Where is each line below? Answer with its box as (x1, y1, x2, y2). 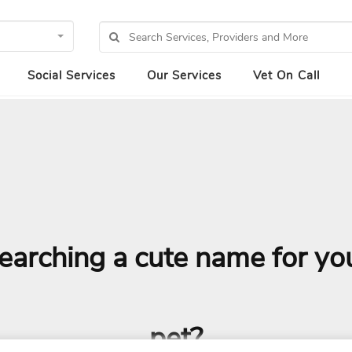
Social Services (27, 68, 115, 83)
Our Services (147, 68, 222, 83)
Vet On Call (253, 68, 320, 83)
